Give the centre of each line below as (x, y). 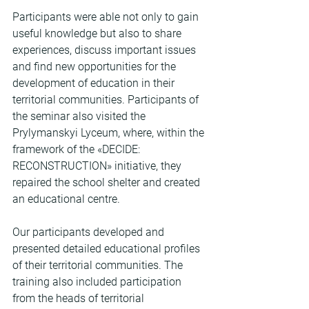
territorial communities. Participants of (107, 100)
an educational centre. (66, 199)
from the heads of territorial (80, 299)
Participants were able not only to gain (107, 17)
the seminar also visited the (80, 117)
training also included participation (98, 282)
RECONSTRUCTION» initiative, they (98, 166)
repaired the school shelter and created (108, 183)
